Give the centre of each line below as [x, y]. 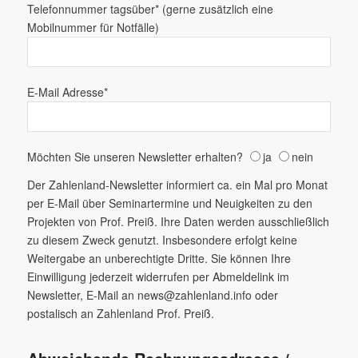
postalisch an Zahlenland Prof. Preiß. [120, 313]
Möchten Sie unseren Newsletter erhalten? [136, 156]
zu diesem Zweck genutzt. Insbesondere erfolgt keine [162, 239]
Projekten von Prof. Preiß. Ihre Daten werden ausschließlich [178, 221]
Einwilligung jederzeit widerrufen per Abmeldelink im [158, 276]
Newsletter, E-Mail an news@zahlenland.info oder [152, 294]
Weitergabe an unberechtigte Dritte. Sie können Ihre [159, 258]
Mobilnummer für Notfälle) [93, 27]
